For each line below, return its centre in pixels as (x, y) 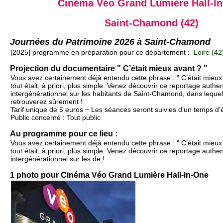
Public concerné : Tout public (56, 118)
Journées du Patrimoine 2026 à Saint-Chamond (110, 42)
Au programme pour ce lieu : (64, 134)
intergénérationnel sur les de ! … (62, 159)
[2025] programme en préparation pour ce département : (101, 53)
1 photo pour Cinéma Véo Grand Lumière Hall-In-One (109, 175)
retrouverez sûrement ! (47, 102)
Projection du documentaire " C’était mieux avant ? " (109, 69)
